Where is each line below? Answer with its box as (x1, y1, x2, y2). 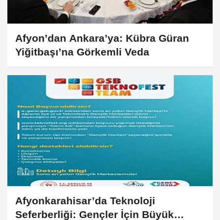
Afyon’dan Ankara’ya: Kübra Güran (15, 32, 189, 44)
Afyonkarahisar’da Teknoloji (15, 195, 155, 207)
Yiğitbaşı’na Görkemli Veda (15, 46, 149, 57)
